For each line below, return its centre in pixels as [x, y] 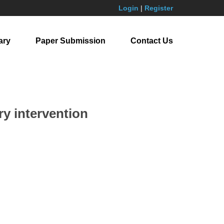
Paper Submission [70, 41]
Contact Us [152, 41]
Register [159, 8]
